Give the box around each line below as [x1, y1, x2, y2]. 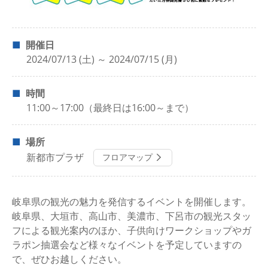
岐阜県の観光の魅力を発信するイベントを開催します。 [12, 194, 251, 208]
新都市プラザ [26, 151, 84, 165]
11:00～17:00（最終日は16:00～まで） [26, 100, 194, 114]
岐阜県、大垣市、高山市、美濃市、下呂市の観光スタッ [12, 209, 251, 223]
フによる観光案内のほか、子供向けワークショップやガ [12, 223, 251, 237]
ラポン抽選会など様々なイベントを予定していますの [12, 237, 242, 251]
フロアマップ [102, 151, 153, 163]
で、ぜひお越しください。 [12, 252, 127, 266]
